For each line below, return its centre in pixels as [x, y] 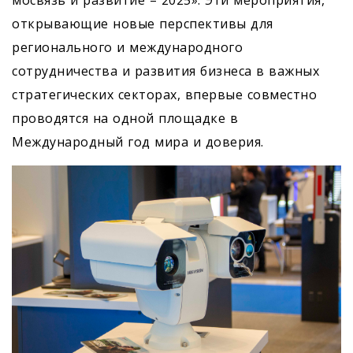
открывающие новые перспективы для [143, 24]
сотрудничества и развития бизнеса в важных [165, 71]
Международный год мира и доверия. [138, 142]
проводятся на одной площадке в [125, 118]
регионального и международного [127, 47]
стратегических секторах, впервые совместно [164, 95]
